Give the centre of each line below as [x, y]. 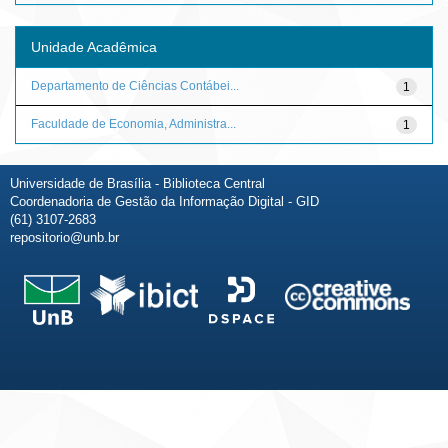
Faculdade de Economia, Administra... [133, 123]
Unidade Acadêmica [94, 46]
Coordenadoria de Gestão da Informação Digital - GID [164, 201]
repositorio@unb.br [64, 237]
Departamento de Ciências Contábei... [135, 85]
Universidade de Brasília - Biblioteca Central [137, 183]
